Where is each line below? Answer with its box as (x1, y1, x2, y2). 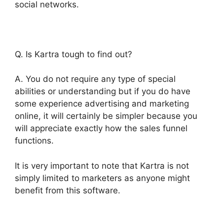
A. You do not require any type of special (15, 74, 176, 84)
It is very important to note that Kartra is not (15, 160, 189, 171)
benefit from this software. (15, 185, 120, 195)
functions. (15, 136, 54, 146)
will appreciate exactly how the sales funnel (15, 123, 187, 134)
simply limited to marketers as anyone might (15, 173, 190, 183)
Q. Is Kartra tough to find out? (15, 49, 132, 59)
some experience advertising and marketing (15, 99, 189, 109)
